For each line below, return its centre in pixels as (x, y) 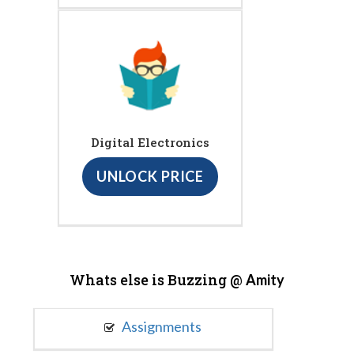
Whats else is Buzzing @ (158, 279)
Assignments (161, 326)
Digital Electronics (150, 143)
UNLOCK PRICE (150, 177)
